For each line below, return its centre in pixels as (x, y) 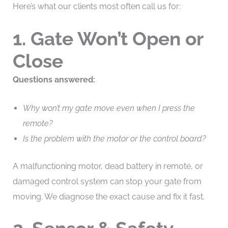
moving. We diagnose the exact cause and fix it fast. (108, 196)
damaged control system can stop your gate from (107, 181)
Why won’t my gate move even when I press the (109, 108)
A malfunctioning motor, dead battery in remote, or (108, 166)
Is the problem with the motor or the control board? (114, 138)
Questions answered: (54, 79)
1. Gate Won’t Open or (108, 38)
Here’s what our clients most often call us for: (96, 7)
